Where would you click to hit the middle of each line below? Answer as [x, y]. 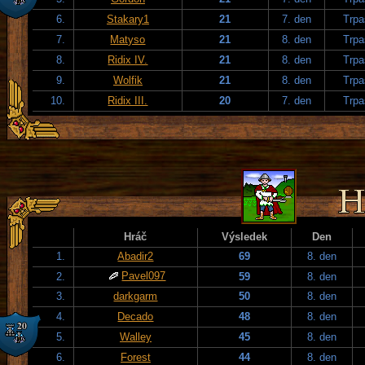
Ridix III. [128, 100]
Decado [136, 316]
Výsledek [244, 236]
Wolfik [128, 80]
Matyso [128, 39]
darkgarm [136, 296]
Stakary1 [128, 19]
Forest [136, 357]
